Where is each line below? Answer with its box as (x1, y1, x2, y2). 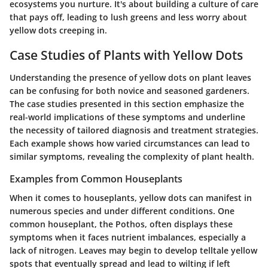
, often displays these (145, 218, 233, 230)
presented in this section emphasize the (77, 98, 244, 110)
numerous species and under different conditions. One (10, 205, 234, 217)
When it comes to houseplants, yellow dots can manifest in (10, 192, 252, 204)
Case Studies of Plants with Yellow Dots (10, 46, 243, 63)
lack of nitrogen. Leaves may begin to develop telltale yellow (10, 245, 257, 257)
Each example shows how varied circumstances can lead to (10, 138, 250, 150)
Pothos (115, 218, 145, 230)
